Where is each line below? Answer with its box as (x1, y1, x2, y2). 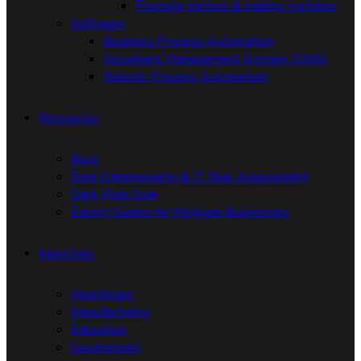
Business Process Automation (103, 32, 274, 50)
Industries (39, 244, 94, 262)
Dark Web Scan (71, 185, 159, 203)
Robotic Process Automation (103, 68, 268, 85)
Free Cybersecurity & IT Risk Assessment (71, 168, 309, 185)
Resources (39, 109, 98, 127)
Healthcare (71, 285, 134, 303)
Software (71, 15, 124, 32)
